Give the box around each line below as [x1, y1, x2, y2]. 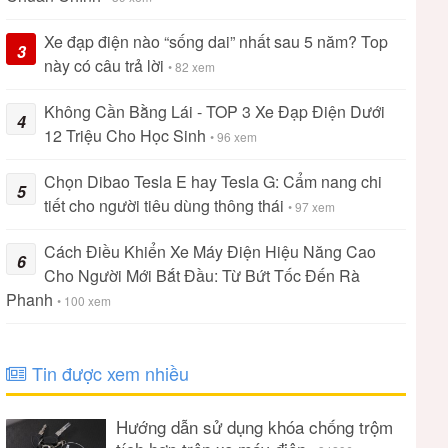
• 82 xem [168, 58, 215, 75]
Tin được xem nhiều [27, 360, 189, 386]
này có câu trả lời [44, 54, 168, 77]
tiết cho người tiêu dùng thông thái [44, 194, 288, 217]
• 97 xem [288, 198, 335, 215]
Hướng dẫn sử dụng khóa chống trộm [116, 414, 393, 439]
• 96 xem [210, 128, 257, 145]
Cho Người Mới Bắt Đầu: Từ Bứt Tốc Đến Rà [44, 264, 360, 287]
